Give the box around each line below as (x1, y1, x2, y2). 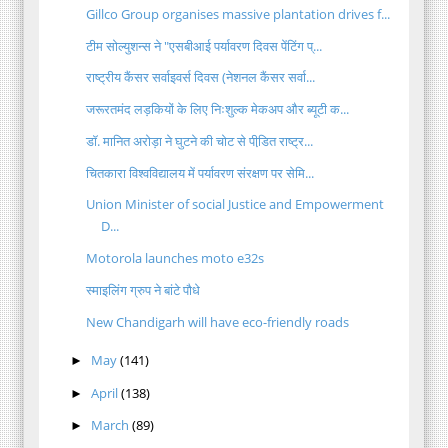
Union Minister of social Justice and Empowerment (86, 195, 385, 214)
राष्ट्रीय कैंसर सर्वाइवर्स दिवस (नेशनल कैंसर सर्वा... (86, 68, 316, 87)
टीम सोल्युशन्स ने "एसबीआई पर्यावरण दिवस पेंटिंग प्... (86, 36, 323, 55)
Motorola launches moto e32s (86, 249, 265, 268)
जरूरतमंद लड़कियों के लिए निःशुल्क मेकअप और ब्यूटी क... (86, 100, 350, 119)
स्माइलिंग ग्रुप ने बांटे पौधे (86, 280, 201, 299)
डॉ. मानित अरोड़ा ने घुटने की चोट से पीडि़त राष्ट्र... (86, 131, 314, 150)
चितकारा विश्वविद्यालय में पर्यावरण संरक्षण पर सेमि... (86, 163, 315, 182)
